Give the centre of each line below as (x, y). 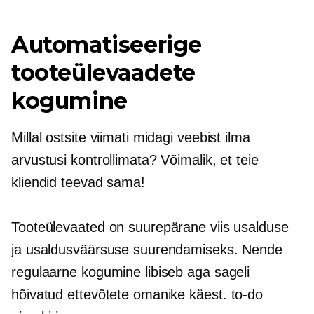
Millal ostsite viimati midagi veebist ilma (131, 137)
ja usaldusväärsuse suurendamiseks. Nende (147, 249)
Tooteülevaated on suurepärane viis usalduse (150, 227)
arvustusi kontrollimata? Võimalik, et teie (135, 159)
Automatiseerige (107, 44)
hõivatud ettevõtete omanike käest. (121, 294)
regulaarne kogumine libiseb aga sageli (131, 272)
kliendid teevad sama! (78, 182)
